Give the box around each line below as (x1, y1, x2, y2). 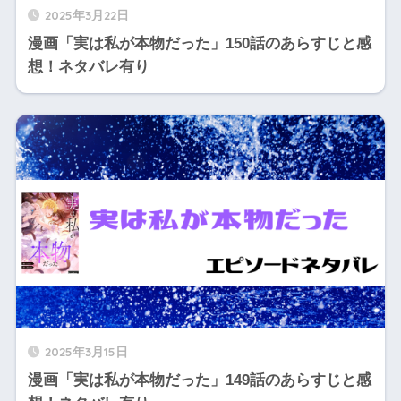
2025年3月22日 (44, 6, 129, 22)
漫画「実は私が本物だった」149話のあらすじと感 (27, 371, 371, 388)
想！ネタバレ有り (27, 57, 149, 75)
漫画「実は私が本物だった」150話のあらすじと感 (27, 34, 371, 52)
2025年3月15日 (44, 343, 128, 359)
